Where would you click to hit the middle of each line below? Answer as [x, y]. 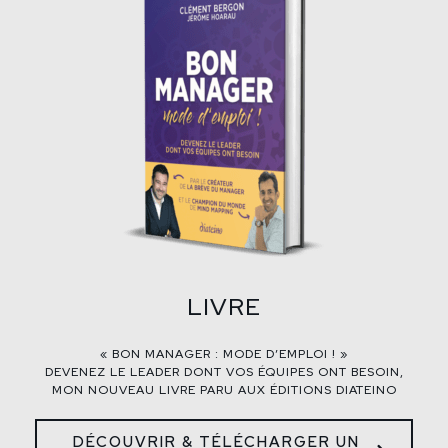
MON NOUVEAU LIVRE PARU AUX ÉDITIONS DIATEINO [224, 390]
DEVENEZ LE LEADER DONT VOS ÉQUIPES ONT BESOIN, [224, 372]
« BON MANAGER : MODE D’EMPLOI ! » [224, 354]
